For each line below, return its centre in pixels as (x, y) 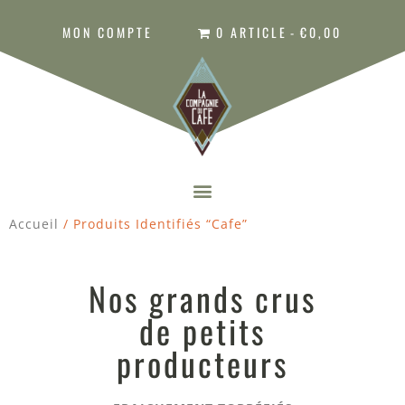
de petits (202, 331)
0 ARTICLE (251, 32)
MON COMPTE (108, 32)
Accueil (34, 224)
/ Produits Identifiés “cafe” (153, 224)
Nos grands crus (202, 298)
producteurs (202, 363)
